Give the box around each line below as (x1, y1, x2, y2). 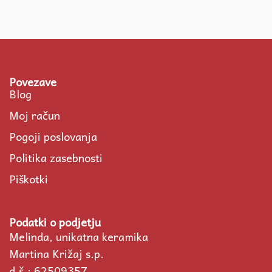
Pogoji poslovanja (9, 127, 97, 146)
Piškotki (9, 170, 48, 188)
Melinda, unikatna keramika (9, 228, 148, 246)
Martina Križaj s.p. (9, 245, 104, 263)
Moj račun (9, 106, 60, 124)
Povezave (9, 73, 56, 91)
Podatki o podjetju (9, 213, 101, 231)
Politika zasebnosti (9, 149, 103, 167)
